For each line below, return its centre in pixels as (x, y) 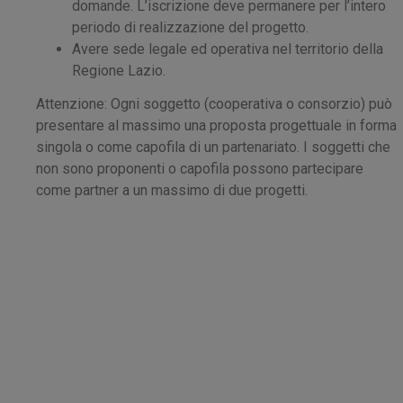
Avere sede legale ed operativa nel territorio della (228, 49)
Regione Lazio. (119, 70)
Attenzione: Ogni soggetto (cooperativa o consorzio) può (214, 104)
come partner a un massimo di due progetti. (172, 191)
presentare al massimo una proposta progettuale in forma (216, 126)
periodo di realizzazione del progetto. (190, 27)
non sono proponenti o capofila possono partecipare (200, 169)
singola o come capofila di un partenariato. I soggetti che (213, 148)
